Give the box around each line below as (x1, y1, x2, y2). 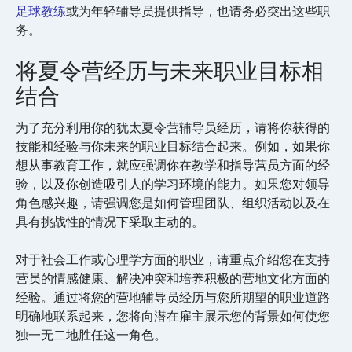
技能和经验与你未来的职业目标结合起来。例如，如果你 (16, 137, 330, 156)
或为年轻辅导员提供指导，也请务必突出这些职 (66, 2, 330, 20)
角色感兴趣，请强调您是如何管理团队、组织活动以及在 (16, 193, 330, 212)
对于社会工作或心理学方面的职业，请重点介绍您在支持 (16, 250, 330, 269)
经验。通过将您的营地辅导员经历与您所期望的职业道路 (16, 288, 330, 306)
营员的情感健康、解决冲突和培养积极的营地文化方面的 (16, 269, 330, 288)
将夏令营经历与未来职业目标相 (16, 55, 324, 86)
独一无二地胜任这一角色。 (16, 325, 167, 344)
